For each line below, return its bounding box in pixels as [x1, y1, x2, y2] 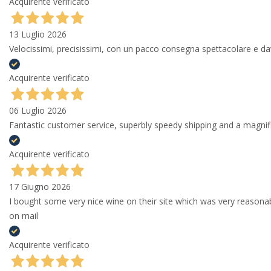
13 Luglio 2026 [9, 28, 67, 41]
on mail [9, 210, 38, 222]
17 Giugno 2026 [9, 181, 71, 193]
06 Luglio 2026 [9, 105, 67, 117]
